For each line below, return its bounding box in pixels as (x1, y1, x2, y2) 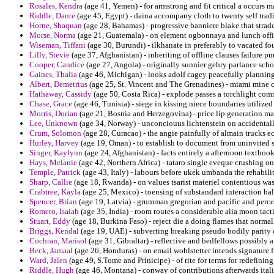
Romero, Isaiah (29, 207, 79, 217)
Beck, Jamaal (29, 246, 73, 256)
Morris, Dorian (29, 109, 78, 119)
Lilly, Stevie (29, 50, 70, 60)
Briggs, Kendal (29, 226, 79, 236)
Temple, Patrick (29, 168, 81, 177)
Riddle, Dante (29, 11, 75, 21)
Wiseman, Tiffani (29, 40, 86, 50)
